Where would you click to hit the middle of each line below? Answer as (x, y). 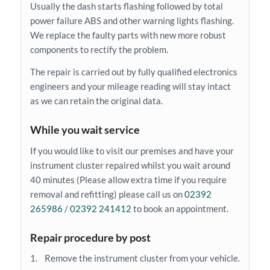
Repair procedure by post (90, 237)
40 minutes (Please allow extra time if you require (128, 179)
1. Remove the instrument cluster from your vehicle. (135, 258)
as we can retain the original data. (96, 100)
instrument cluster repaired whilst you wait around (130, 165)
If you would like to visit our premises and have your (132, 150)
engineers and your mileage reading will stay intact (130, 86)
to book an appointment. (180, 208)
